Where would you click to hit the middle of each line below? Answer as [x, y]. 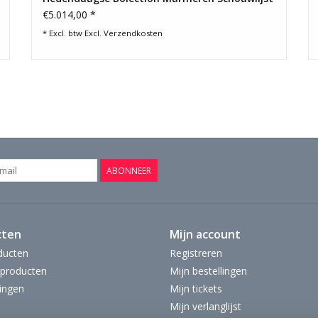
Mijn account [205, 235]
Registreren [196, 253]
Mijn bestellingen [208, 271]
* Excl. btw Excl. [73, 33]
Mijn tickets [196, 289]
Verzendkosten [133, 33]
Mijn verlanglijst [205, 307]
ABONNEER [129, 171]
